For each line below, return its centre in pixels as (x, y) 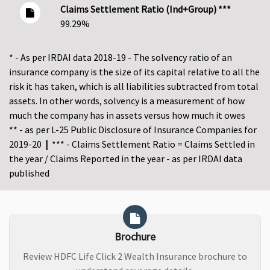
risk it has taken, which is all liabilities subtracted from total (134, 86)
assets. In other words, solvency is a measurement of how (127, 101)
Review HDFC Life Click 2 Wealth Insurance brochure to (135, 256)
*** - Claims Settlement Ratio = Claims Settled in (152, 144)
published (29, 173)
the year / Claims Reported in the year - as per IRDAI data (126, 159)
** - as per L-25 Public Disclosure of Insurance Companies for (133, 130)
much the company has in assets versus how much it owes (127, 115)
